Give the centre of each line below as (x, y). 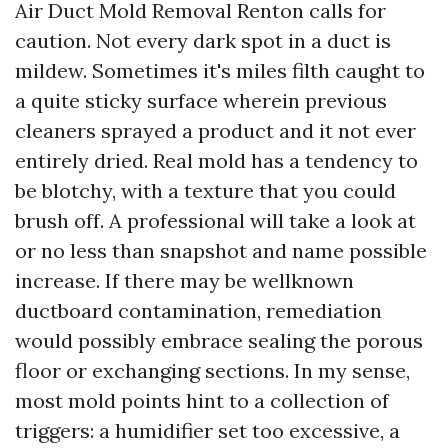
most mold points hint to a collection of (202, 400)
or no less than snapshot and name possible (221, 250)
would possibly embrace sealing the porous (219, 340)
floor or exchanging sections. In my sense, (212, 370)
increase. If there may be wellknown (184, 280)
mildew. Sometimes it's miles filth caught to (220, 70)
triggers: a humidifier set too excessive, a (207, 430)
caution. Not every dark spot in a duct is (203, 40)
